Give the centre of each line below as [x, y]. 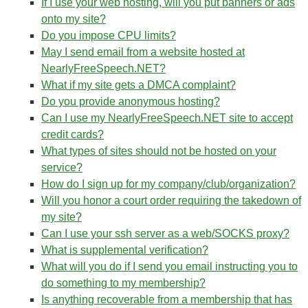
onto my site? [74, 19]
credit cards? [73, 134]
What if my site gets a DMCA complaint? [139, 85]
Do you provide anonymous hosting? [131, 101]
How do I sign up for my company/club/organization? [168, 184]
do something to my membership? [123, 283]
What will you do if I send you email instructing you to [169, 266]
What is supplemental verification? [125, 250]
